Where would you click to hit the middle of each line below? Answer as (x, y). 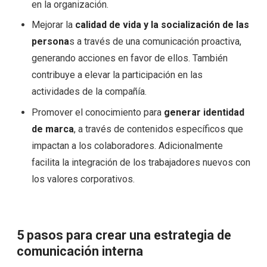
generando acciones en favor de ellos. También (129, 58)
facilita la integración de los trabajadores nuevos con (141, 162)
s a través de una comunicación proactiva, (155, 42)
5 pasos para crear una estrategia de (124, 235)
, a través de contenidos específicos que (158, 129)
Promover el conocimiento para (97, 112)
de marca (52, 129)
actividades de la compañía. (89, 92)
